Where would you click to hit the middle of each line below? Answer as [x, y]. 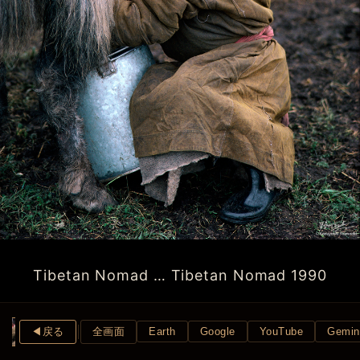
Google [217, 332]
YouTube [281, 332]
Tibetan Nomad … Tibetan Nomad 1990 [180, 276]
